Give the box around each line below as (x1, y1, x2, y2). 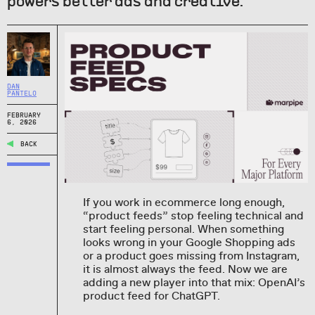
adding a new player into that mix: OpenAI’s (82, 276, 305, 290)
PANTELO (7, 89, 37, 97)
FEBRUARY (7, 111, 41, 119)
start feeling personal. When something (82, 222, 284, 237)
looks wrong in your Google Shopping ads (82, 236, 295, 250)
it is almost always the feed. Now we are (82, 262, 288, 277)
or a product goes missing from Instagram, (82, 249, 300, 264)
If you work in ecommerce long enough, (82, 195, 285, 210)
